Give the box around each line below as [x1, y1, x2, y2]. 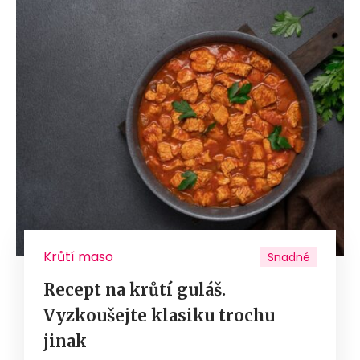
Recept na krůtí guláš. [43, 279, 226, 300]
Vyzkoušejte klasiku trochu [43, 305, 275, 325]
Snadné [267, 248, 310, 265]
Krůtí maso [43, 247, 113, 266]
